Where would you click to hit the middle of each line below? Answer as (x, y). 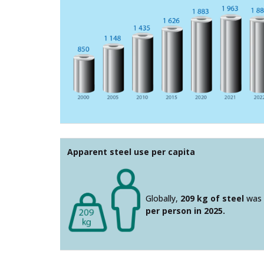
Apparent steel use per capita (131, 151)
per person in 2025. (186, 211)
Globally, (163, 199)
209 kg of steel (212, 199)
